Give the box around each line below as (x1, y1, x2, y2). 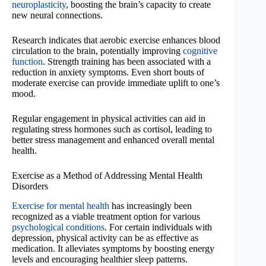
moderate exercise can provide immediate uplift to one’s (12, 77, 220, 88)
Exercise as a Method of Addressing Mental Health (12, 170, 202, 180)
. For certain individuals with (104, 221, 212, 232)
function (12, 56, 43, 66)
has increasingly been (109, 200, 192, 211)
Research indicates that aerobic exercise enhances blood (12, 34, 220, 45)
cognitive (183, 45, 217, 56)
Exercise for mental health (12, 200, 109, 211)
